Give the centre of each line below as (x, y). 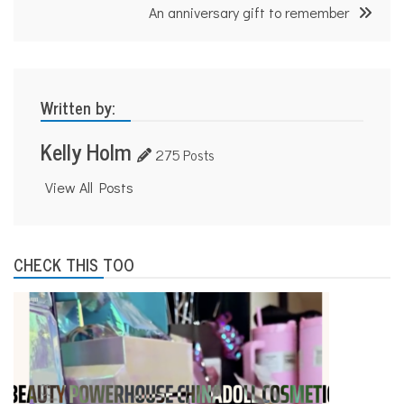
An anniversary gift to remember (249, 13)
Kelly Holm (86, 151)
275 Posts (183, 155)
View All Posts (89, 188)
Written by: (78, 108)
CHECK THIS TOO (74, 265)
